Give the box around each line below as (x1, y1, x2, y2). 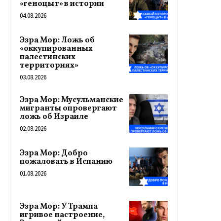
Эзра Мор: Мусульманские (20, 94, 123, 106)
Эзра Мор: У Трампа (20, 201, 98, 212)
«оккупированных (20, 43, 93, 54)
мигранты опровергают (20, 103, 117, 114)
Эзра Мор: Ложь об (20, 35, 95, 46)
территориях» (20, 60, 78, 71)
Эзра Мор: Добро (20, 147, 88, 159)
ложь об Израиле (20, 111, 88, 122)
